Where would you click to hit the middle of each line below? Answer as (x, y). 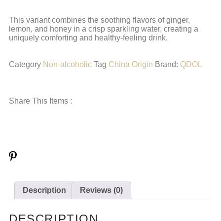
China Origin (131, 64)
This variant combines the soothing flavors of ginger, (99, 20)
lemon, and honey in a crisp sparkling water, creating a (104, 29)
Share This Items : (40, 101)
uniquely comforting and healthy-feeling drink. (88, 38)
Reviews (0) (101, 190)
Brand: (167, 64)
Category (25, 64)
